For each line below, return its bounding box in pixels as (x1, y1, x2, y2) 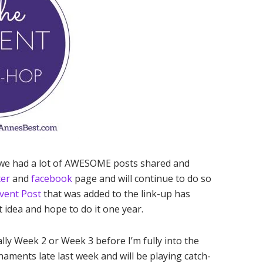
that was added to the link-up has (41, 187, 190, 200)
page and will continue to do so (72, 172, 211, 185)
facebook (31, 172, 72, 185)
